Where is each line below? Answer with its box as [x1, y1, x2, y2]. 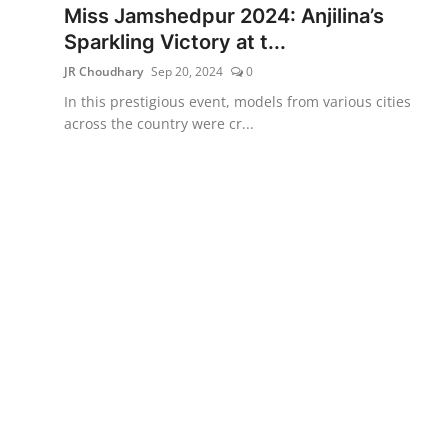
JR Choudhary [64, 62, 143, 80]
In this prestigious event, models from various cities [64, 91, 411, 111]
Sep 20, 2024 [151, 62, 223, 80]
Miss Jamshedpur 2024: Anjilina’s [64, 3, 384, 28]
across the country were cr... [64, 113, 254, 133]
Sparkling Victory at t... [64, 29, 286, 54]
